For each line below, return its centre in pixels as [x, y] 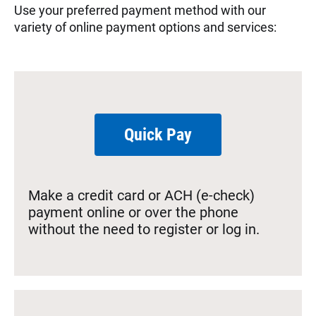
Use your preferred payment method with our [140, 10]
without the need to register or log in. [144, 229]
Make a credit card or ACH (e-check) [141, 195]
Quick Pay [158, 135]
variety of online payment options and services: [145, 27]
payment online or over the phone [133, 212]
